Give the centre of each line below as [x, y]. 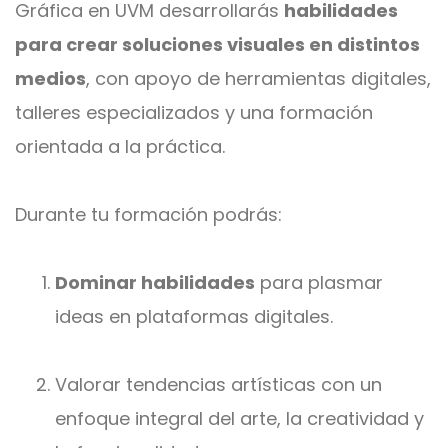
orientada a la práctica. [120, 146]
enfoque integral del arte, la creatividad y [239, 418]
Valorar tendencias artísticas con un [218, 384]
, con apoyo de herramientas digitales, [258, 78]
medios [50, 78]
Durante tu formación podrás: [148, 214]
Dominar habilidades [155, 282]
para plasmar [319, 282]
